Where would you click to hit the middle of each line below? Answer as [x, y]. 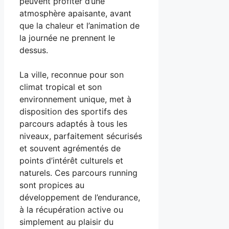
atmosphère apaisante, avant [75, 13]
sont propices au [52, 185]
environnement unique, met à [75, 99]
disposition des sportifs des [73, 111]
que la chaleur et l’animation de [79, 25]
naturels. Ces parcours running [78, 173]
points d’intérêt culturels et [71, 160]
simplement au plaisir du [66, 222]
